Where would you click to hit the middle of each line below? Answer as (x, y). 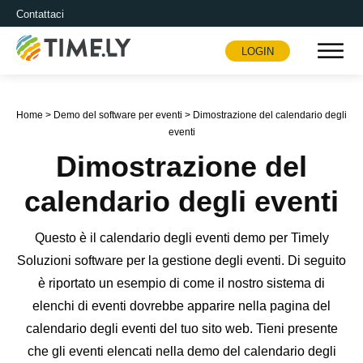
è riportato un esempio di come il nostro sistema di (181, 284)
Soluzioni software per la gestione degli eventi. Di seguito (181, 261)
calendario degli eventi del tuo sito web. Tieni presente (181, 329)
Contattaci (40, 14)
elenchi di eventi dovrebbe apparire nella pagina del (181, 306)
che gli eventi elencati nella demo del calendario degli (181, 352)
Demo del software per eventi (118, 115)
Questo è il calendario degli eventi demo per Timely (181, 238)
